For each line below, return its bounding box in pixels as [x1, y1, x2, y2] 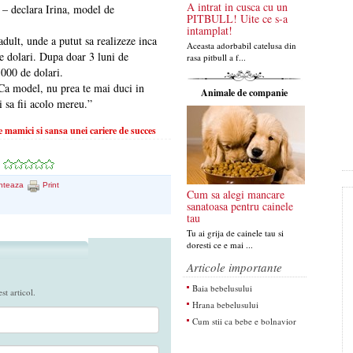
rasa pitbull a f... [186, 51, 246, 63]
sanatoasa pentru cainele [186, 199, 293, 214]
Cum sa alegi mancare [186, 187, 284, 202]
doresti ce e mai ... [186, 239, 253, 251]
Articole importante [186, 259, 282, 275]
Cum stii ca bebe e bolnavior [191, 315, 296, 327]
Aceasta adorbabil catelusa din [186, 39, 296, 51]
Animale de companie [201, 86, 288, 99]
